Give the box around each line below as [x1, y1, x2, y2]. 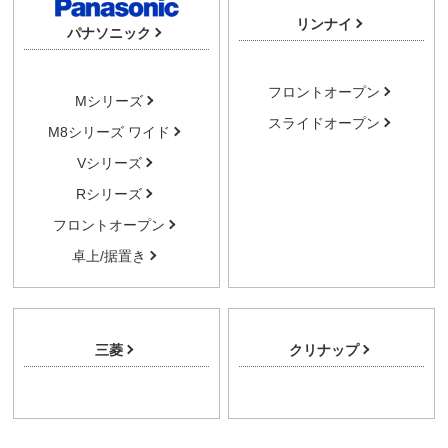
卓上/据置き [72, 247, 146, 264]
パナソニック [67, 24, 151, 41]
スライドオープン [268, 114, 381, 131]
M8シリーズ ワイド [48, 123, 170, 140]
